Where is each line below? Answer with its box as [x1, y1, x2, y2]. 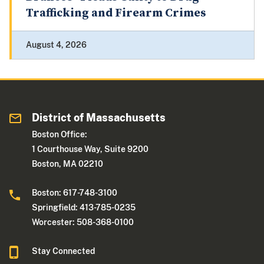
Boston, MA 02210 [32, 159, 104, 169]
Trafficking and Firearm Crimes [26, 6, 206, 21]
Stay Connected [32, 246, 95, 256]
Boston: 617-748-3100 [32, 188, 118, 198]
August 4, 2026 [26, 40, 87, 50]
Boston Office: [32, 130, 88, 140]
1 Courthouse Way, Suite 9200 [32, 144, 149, 154]
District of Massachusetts [32, 111, 166, 124]
